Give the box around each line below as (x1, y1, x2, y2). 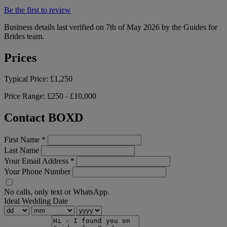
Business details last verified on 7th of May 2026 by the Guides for (4, 22, 217, 31)
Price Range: (4, 92, 47, 101)
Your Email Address (4, 157, 70, 166)
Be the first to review (4, 5, 71, 14)
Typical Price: (4, 74, 50, 84)
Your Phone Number (4, 167, 70, 176)
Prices (4, 51, 36, 64)
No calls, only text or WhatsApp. (4, 187, 109, 197)
